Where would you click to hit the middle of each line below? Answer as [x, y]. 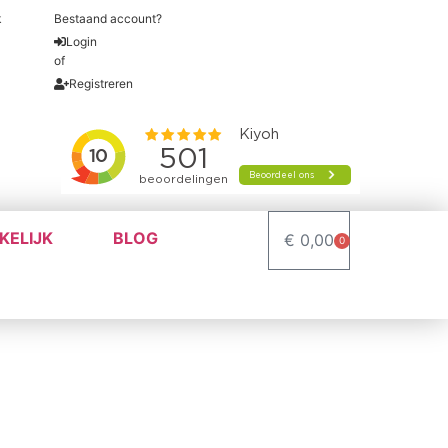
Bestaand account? [108, 18]
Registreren [101, 83]
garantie [29, 18]
